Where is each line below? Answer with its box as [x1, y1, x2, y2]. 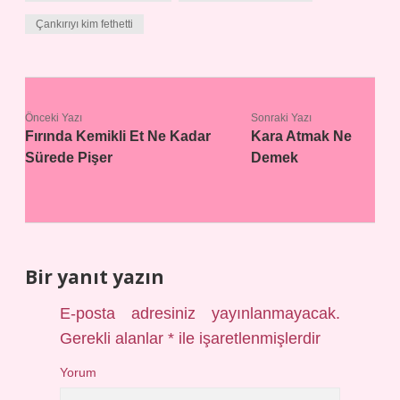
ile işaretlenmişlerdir [174, 329, 321, 347]
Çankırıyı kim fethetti [36, 18, 133, 30]
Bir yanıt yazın [25, 264, 164, 289]
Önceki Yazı [25, 112, 82, 124]
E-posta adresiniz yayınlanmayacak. [60, 304, 340, 322]
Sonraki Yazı [251, 112, 312, 124]
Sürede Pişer [25, 150, 112, 165]
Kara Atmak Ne [251, 129, 353, 144]
